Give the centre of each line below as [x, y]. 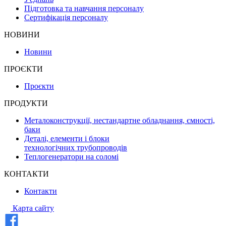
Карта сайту [33, 208]
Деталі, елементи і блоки [67, 139]
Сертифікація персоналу [66, 18]
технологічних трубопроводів [76, 148]
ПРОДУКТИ [26, 103]
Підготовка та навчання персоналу [84, 9]
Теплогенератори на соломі [71, 157]
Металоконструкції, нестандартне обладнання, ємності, [120, 121]
